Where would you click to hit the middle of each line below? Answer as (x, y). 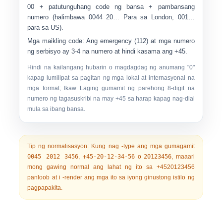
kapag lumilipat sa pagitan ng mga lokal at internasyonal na (111, 78)
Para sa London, (149, 17)
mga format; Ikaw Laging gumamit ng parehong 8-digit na (111, 88)
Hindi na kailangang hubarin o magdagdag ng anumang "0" (111, 67)
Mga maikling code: (56, 41)
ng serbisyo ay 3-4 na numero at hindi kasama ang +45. (108, 51)
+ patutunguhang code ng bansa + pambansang (114, 7)
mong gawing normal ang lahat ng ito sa (92, 167)
